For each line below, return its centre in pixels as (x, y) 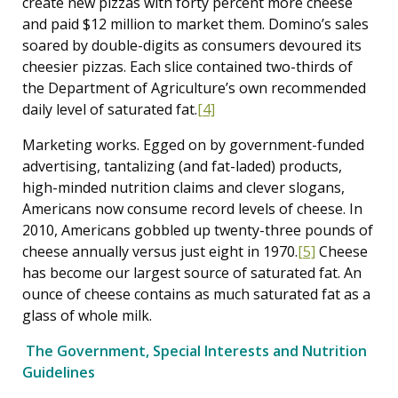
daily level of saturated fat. (110, 109)
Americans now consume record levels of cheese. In (192, 209)
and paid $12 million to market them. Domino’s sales (195, 24)
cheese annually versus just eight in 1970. (160, 251)
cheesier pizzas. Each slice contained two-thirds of (187, 67)
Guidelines (59, 372)
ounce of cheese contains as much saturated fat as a (196, 294)
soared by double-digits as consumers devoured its (192, 45)
